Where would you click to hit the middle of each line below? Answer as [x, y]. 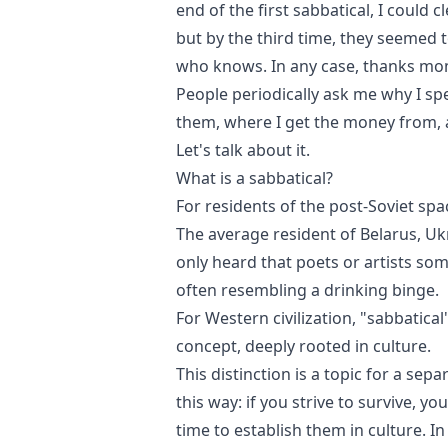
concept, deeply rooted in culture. [303, 346]
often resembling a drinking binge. [307, 290]
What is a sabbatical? [254, 178]
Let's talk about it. [243, 150]
